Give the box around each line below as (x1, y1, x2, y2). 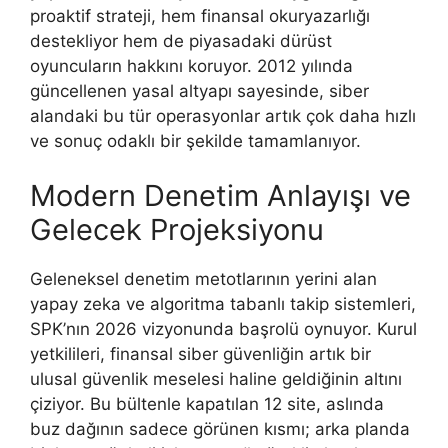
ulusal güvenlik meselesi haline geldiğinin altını (30, 369, 402, 390)
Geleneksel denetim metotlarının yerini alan (30, 269, 377, 290)
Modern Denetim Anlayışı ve (30, 178, 411, 214)
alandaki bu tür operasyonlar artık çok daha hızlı (30, 105, 416, 126)
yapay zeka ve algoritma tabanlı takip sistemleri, (30, 294, 416, 315)
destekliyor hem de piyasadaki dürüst (30, 30, 332, 51)
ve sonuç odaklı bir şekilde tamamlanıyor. (30, 130, 361, 151)
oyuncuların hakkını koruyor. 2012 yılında (30, 55, 353, 76)
